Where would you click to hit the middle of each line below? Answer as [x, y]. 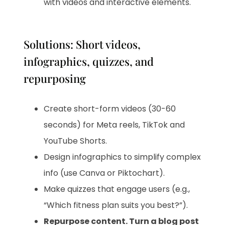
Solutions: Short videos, [82, 44]
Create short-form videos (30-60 [110, 108]
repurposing [55, 78]
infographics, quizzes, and [89, 61]
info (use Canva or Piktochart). [104, 173]
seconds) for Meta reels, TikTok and [115, 125]
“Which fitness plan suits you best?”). [116, 205]
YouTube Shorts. [76, 141]
